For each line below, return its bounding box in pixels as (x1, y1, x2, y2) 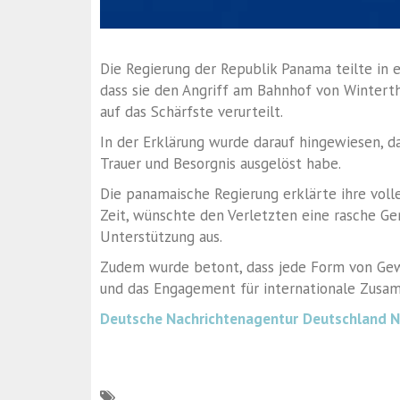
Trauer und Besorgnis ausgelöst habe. (100, 153, 341, 173)
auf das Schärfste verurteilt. (100, 101, 283, 121)
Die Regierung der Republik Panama (100, 58, 331, 79)
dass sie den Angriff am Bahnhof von (100, 79, 344, 100)
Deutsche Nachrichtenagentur (100, 308, 298, 329)
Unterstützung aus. (100, 226, 222, 246)
